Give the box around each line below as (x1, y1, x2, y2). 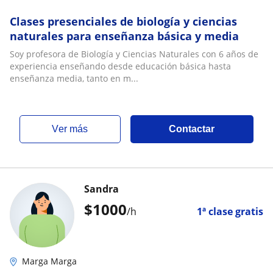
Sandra (84, 182, 119, 196)
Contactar (169, 124, 215, 134)
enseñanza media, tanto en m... (10, 73, 138, 84)
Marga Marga (22, 255, 77, 267)
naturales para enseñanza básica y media (10, 29, 239, 43)
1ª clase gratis (197, 205, 263, 218)
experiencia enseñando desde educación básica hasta (10, 60, 231, 72)
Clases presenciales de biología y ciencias (10, 14, 237, 29)
